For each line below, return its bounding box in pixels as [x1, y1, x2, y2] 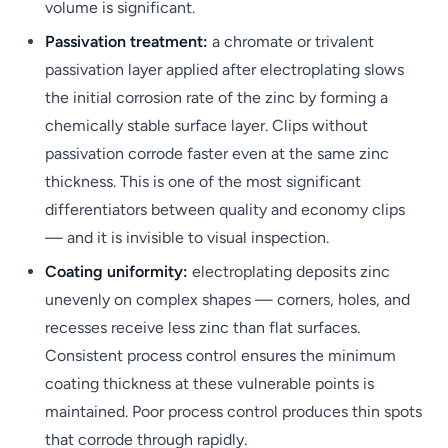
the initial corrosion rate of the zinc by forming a [45, 88, 388, 107]
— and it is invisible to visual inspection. [45, 228, 329, 247]
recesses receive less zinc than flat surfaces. [45, 318, 360, 338]
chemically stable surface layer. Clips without [45, 116, 368, 135]
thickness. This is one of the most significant [45, 172, 361, 191]
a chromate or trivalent [208, 32, 374, 51]
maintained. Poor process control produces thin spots [45, 402, 422, 422]
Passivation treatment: [45, 32, 208, 51]
